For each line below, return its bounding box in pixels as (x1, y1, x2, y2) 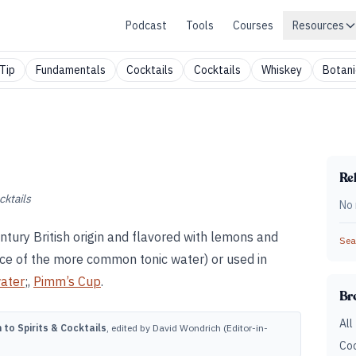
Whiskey (261, 63, 302, 77)
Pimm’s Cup (33, 273, 101, 289)
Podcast (126, 18, 167, 33)
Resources (292, 18, 344, 33)
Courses (233, 18, 273, 33)
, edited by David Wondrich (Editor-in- (106, 322, 268, 334)
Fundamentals (36, 63, 106, 77)
